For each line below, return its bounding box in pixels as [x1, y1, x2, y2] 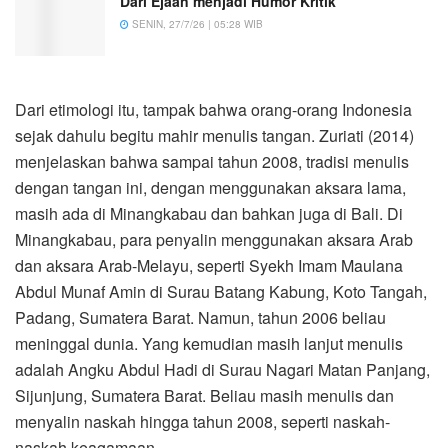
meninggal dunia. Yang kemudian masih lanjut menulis [15, 331, 403, 355]
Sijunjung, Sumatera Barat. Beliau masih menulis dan [15, 383, 394, 407]
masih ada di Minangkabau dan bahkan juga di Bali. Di [15, 201, 403, 225]
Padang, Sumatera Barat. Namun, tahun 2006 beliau [15, 305, 386, 329]
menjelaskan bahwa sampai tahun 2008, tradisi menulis [15, 149, 409, 173]
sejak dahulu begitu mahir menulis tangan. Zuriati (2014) [15, 123, 414, 147]
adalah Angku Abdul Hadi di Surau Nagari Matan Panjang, [15, 357, 430, 381]
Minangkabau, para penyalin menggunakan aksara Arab [15, 227, 413, 251]
